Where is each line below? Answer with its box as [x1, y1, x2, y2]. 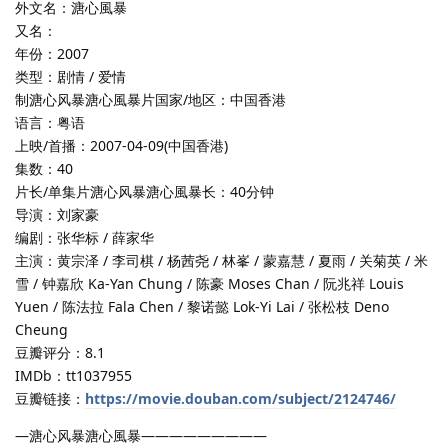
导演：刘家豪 [15, 204, 99, 224]
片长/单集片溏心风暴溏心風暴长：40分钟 [15, 181, 274, 201]
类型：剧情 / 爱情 [15, 66, 126, 86]
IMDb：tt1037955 [15, 365, 132, 385]
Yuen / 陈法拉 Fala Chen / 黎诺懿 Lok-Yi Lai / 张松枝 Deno [15, 296, 389, 316]
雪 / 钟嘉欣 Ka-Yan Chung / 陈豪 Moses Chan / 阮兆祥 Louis [15, 273, 404, 293]
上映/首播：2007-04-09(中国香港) [15, 135, 228, 155]
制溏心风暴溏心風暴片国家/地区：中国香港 [15, 89, 286, 109]
